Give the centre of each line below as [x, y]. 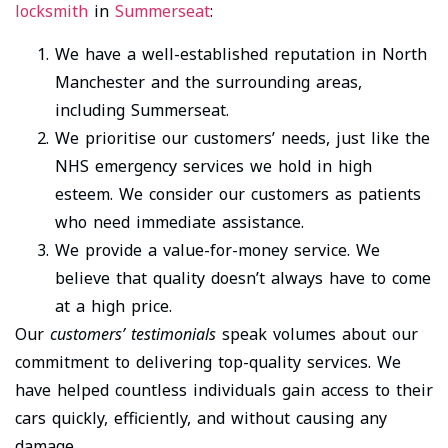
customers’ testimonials [133, 333]
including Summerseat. [142, 109]
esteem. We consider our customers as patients [238, 193]
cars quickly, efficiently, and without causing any [201, 417]
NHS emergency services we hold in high [213, 165]
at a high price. [113, 305]
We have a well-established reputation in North [241, 53]
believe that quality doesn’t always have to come [243, 277]
